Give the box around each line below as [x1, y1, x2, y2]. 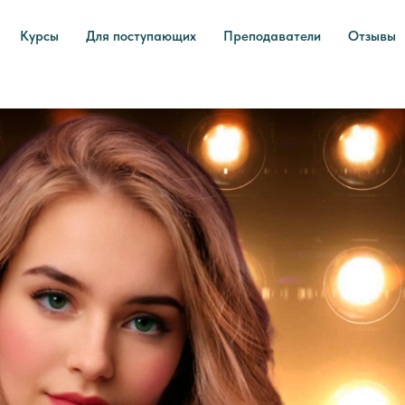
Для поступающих [86, 28, 196, 44]
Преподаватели [223, 28, 321, 44]
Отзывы [348, 28, 396, 44]
